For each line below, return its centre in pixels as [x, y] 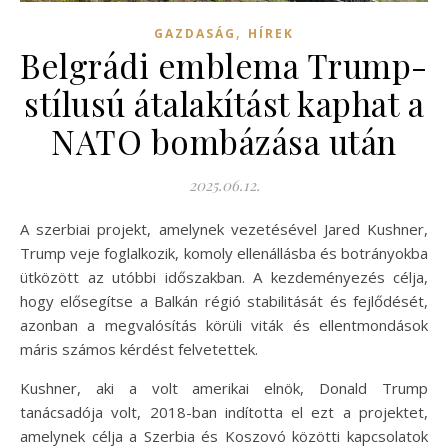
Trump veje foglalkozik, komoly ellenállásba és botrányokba [224, 252]
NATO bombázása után [224, 140]
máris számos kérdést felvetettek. [139, 348]
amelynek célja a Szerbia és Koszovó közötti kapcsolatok [224, 435]
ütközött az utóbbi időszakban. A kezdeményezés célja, [224, 276]
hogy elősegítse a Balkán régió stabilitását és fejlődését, [224, 300]
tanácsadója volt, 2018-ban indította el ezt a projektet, [224, 411]
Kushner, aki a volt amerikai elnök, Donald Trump [224, 387]
